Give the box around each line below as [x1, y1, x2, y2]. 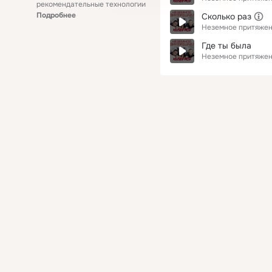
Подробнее [36, 10, 76, 20]
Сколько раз [202, 11, 251, 22]
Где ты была [202, 40, 251, 51]
